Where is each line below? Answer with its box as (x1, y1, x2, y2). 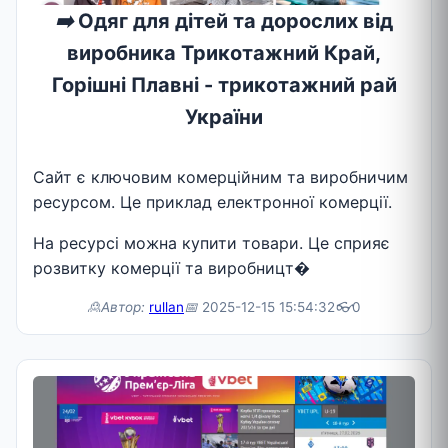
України (185, 105, 263, 130)
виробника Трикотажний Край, (67, 41, 381, 66)
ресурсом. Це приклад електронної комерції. (33, 191, 392, 212)
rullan (149, 298, 184, 315)
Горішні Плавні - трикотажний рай (51, 73, 397, 98)
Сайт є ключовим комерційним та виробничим (33, 166, 408, 187)
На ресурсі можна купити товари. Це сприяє (33, 232, 390, 253)
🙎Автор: (87, 298, 145, 315)
